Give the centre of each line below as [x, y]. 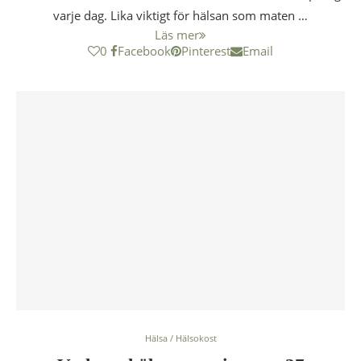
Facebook [144, 51]
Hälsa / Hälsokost [180, 338]
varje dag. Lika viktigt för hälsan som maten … [180, 15]
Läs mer [177, 35]
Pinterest [206, 51]
